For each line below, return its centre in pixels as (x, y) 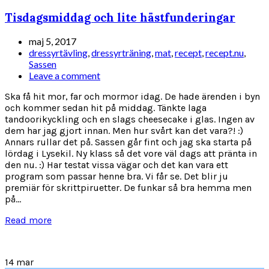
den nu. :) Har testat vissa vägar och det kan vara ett (116, 165)
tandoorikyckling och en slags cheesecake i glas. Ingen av (130, 119)
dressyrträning (121, 53)
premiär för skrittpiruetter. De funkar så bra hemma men (128, 188)
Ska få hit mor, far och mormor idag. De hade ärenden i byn (132, 97)
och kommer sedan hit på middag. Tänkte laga (106, 108)
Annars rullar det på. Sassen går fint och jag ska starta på (128, 142)
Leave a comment (65, 76)
